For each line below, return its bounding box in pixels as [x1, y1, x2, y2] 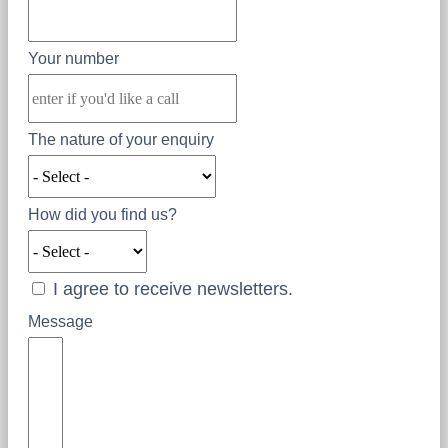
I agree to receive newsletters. [53, 279, 293, 300]
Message [28, 313, 93, 331]
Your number [28, 50, 119, 68]
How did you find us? [28, 206, 177, 224]
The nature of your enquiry [28, 131, 214, 149]
